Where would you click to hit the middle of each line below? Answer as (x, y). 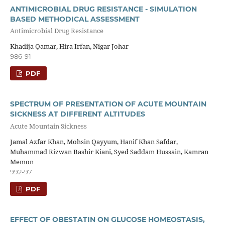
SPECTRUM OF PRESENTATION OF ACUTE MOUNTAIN (108, 104)
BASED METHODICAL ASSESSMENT (75, 19)
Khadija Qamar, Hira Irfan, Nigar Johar (69, 46)
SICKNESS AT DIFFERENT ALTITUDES (77, 114)
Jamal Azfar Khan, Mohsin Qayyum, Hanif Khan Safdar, (94, 142)
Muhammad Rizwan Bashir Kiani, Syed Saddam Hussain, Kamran (109, 152)
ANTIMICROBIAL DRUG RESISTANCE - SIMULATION (103, 9)
